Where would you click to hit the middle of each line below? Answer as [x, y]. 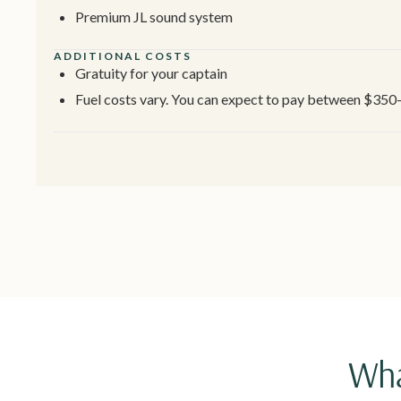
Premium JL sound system [154, 17]
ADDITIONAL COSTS [123, 56]
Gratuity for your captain [151, 73]
